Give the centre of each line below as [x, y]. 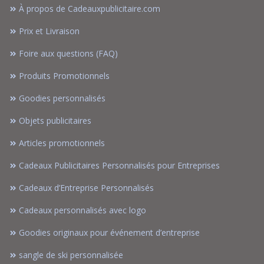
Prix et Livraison [49, 31]
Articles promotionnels [62, 143]
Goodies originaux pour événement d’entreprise [109, 232]
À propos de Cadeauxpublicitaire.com [90, 8]
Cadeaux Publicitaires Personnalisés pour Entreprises [119, 165]
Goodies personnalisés [62, 98]
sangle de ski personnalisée [71, 255]
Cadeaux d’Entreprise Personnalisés [86, 187]
